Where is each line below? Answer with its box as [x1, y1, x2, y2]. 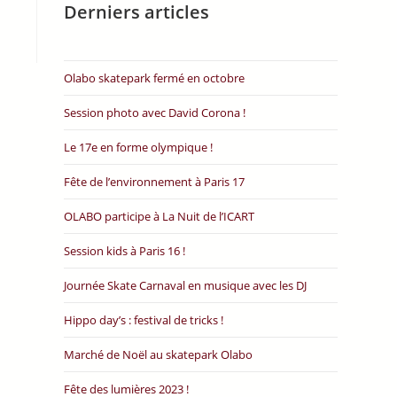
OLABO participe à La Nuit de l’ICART [64, 208, 255, 224]
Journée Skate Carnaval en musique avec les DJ [64, 277, 307, 293]
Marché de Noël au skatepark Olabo [64, 346, 253, 362]
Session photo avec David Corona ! [64, 105, 246, 121]
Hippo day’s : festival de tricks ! [64, 312, 224, 328]
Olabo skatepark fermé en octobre [64, 70, 245, 86]
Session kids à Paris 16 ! [64, 243, 186, 259]
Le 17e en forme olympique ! [64, 139, 214, 155]
